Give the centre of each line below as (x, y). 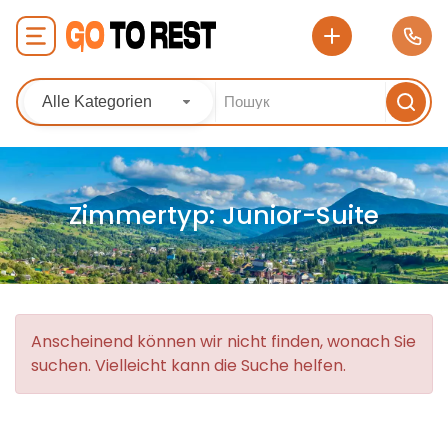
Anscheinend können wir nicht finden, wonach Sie (223, 341)
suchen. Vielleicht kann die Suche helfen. (188, 365)
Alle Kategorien (97, 101)
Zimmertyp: (145, 215)
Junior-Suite (300, 215)
